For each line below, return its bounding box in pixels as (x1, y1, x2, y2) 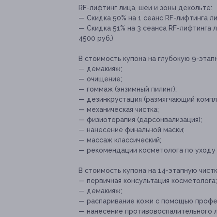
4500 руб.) (78, 34, 113, 43)
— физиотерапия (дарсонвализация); (78, 116, 202, 124)
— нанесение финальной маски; (78, 126, 185, 134)
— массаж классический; (78, 136, 161, 144)
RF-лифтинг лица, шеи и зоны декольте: (78, 4, 212, 12)
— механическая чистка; (78, 106, 159, 114)
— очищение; (78, 75, 122, 83)
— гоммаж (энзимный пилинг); (78, 85, 177, 93)
